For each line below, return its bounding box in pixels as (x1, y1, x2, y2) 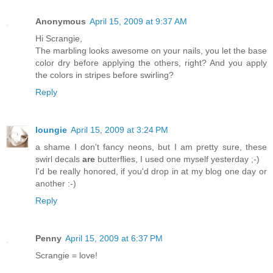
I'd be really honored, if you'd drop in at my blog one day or (35, 166, 267, 176)
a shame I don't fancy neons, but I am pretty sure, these (35, 141, 267, 152)
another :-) (35, 178, 76, 188)
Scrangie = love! (35, 250, 97, 260)
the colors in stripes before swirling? (35, 69, 174, 80)
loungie (35, 124, 67, 135)
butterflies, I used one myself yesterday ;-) (95, 154, 260, 164)
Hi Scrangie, (35, 33, 82, 43)
